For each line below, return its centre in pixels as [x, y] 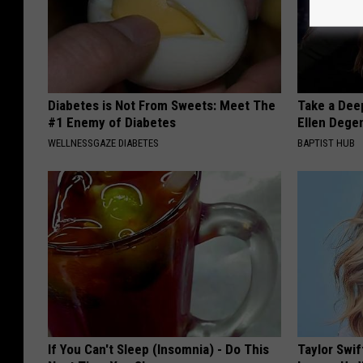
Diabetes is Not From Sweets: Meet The [162, 106]
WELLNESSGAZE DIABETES [103, 143]
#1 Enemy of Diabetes [112, 123]
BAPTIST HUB [327, 143]
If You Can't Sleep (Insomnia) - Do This [158, 350]
